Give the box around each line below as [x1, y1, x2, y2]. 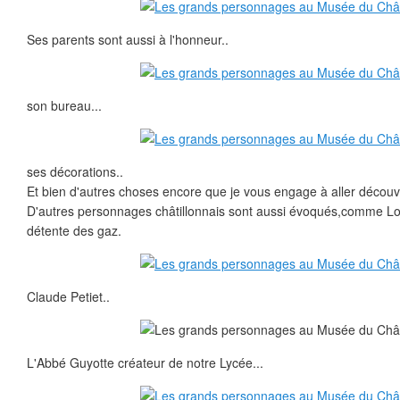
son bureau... [27, 96, 102, 114]
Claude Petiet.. [27, 287, 110, 305]
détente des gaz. [27, 221, 121, 239]
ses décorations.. [27, 162, 123, 180]
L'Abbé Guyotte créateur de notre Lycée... [27, 354, 263, 371]
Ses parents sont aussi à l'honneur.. [27, 30, 229, 48]
